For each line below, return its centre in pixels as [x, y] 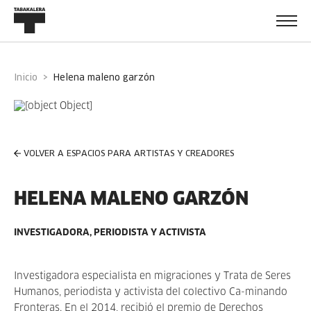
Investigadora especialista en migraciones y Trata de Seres [152, 276]
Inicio [27, 78]
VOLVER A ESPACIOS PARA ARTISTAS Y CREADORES [129, 154]
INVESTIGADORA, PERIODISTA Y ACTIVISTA [110, 233]
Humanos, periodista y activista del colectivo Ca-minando [151, 292]
